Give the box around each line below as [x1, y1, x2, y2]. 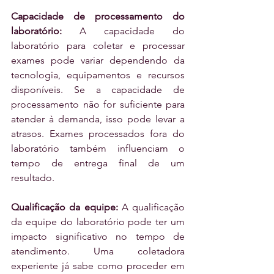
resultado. [11, 172, 54, 184]
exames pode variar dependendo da [11, 54, 185, 67]
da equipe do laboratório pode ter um [11, 216, 185, 228]
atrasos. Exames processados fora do [11, 128, 185, 140]
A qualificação [121, 201, 185, 213]
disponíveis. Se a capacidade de [11, 84, 185, 96]
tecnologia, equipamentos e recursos [11, 69, 185, 81]
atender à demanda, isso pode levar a [11, 113, 185, 125]
